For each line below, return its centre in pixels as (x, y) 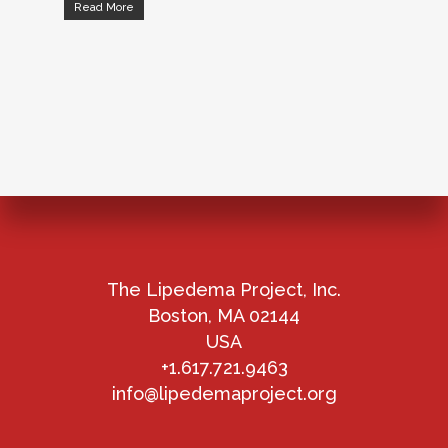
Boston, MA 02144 (224, 315)
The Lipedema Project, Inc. (224, 289)
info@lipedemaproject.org (224, 393)
